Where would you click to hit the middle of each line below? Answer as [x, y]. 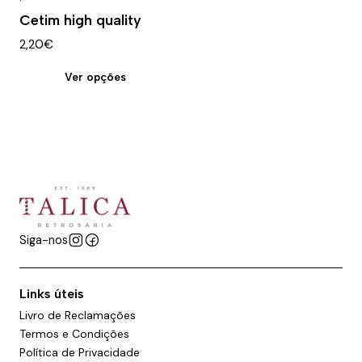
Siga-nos [44, 240]
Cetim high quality [80, 20]
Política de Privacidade [80, 353]
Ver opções [95, 76]
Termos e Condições [74, 333]
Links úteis [52, 294]
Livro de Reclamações [78, 315]
